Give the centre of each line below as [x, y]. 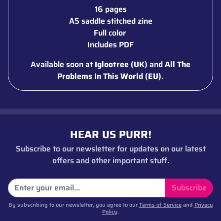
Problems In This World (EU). [110, 76]
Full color [110, 33]
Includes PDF [110, 44]
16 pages [110, 9]
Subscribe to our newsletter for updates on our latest [110, 148]
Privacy [203, 204]
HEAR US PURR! [110, 134]
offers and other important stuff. [110, 160]
